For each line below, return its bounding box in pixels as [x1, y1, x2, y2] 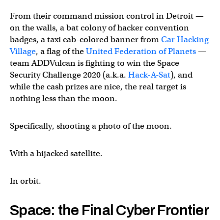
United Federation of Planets [86, 46, 196, 56]
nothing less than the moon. [10, 93, 117, 104]
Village [10, 46, 36, 56]
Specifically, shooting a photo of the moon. [10, 121, 172, 131]
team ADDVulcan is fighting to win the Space [10, 58, 179, 68]
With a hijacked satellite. [10, 148, 103, 159]
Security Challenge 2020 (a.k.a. [10, 70, 128, 80]
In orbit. [10, 176, 41, 186]
